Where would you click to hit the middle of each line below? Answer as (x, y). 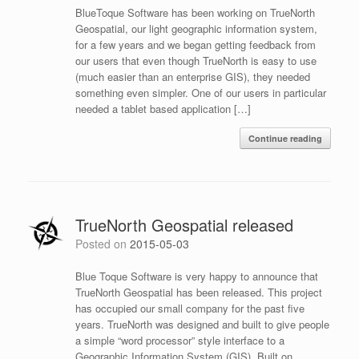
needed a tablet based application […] (163, 108)
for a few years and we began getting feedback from (195, 44)
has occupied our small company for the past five (190, 308)
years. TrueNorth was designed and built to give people (202, 324)
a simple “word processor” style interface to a (179, 340)
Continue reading (285, 138)
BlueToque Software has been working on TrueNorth (195, 12)
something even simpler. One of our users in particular (200, 92)
